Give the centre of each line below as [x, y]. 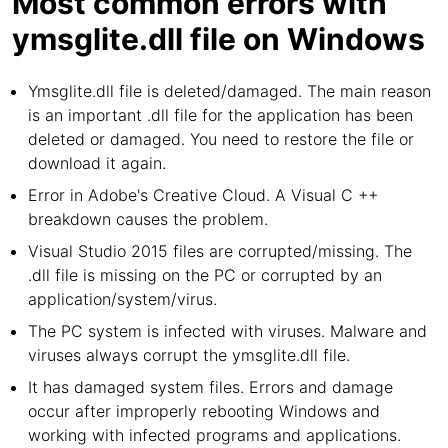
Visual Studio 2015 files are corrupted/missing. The [220, 251]
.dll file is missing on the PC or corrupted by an [205, 275]
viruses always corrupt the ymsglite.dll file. [189, 355]
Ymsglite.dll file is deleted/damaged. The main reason [229, 91]
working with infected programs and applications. [214, 435]
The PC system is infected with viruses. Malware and [227, 331]
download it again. [97, 163]
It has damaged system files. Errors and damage [210, 387]
